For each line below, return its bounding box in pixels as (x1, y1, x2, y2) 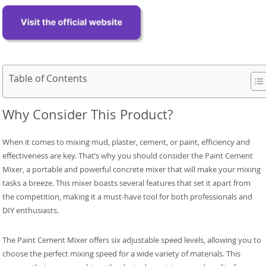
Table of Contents (9, 72, 88, 85)
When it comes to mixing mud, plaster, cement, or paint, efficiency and (2, 137, 251, 148)
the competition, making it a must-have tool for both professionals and (2, 191, 253, 202)
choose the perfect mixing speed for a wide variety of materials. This (2, 248, 241, 259)
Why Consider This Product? (2, 106, 173, 123)
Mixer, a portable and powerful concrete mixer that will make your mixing (2, 164, 261, 175)
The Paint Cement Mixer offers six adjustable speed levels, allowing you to (2, 235, 262, 246)
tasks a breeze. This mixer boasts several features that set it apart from (2, 178, 251, 189)
